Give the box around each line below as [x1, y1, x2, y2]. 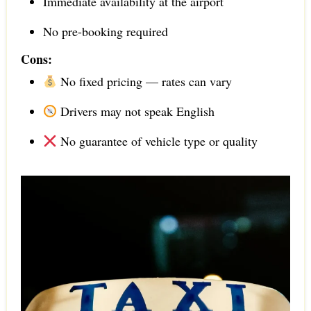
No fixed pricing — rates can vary [57, 73, 233, 90]
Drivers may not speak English [57, 103, 215, 120]
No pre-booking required [42, 23, 168, 40]
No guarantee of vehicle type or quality [57, 133, 258, 150]
